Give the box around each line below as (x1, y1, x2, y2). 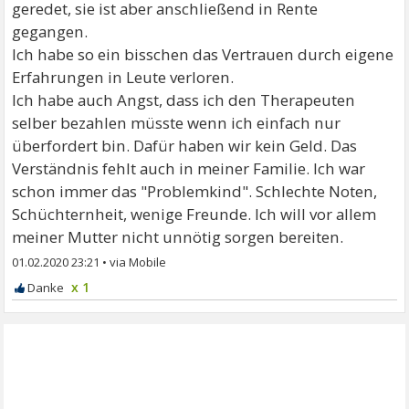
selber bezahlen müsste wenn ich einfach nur (12, 112, 341, 133)
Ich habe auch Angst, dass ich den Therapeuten (12, 89, 356, 110)
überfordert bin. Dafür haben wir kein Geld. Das (12, 135, 358, 156)
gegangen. (12, 21, 89, 42)
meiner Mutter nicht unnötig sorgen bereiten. (12, 226, 344, 247)
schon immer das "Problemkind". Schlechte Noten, (12, 181, 378, 202)
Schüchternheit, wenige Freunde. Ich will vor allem (12, 204, 377, 225)
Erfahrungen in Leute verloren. (12, 67, 235, 88)
